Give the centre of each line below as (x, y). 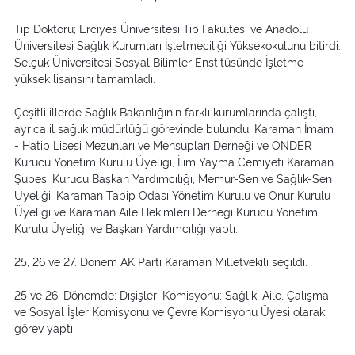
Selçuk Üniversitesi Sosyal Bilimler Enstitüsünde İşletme (159, 61)
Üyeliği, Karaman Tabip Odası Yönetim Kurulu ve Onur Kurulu (172, 194)
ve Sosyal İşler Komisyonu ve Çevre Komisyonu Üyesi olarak (170, 311)
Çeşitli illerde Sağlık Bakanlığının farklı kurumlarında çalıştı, (166, 111)
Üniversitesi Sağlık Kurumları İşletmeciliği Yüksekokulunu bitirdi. (177, 44)
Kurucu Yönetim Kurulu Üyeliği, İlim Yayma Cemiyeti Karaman (174, 161)
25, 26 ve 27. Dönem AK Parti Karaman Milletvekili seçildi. (161, 261)
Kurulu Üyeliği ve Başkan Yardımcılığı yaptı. (126, 227)
